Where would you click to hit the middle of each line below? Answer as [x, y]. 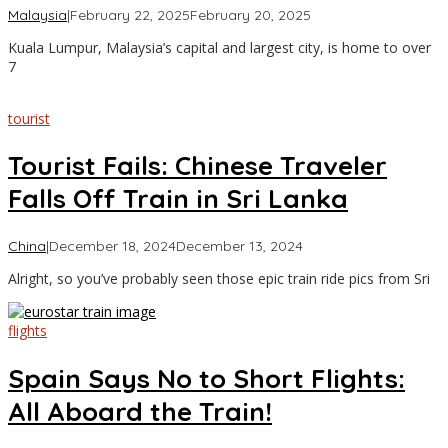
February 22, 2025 [130, 14]
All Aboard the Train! [140, 411]
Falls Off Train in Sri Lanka [178, 199]
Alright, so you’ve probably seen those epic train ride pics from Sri [219, 279]
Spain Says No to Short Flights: [206, 378]
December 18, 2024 [112, 246]
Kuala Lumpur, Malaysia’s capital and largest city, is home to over [219, 47]
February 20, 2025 [250, 14]
